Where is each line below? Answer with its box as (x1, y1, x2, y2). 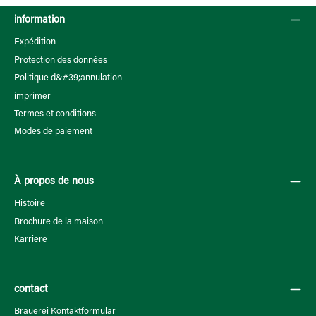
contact (14, 284, 48, 295)
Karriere (14, 235, 47, 245)
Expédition (14, 37, 56, 47)
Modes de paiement (14, 127, 92, 137)
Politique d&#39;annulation (14, 73, 122, 83)
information (14, 15, 65, 26)
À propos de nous (14, 176, 94, 188)
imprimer (14, 91, 51, 101)
